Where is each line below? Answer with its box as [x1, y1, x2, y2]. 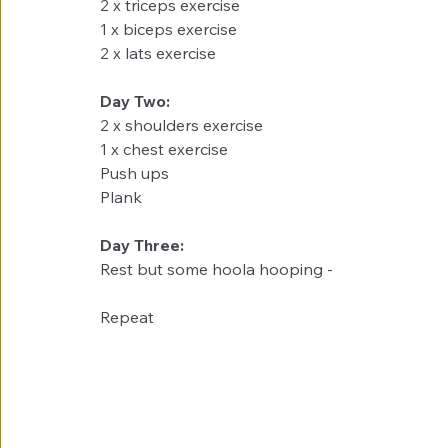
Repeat [100, 306, 154, 327]
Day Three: [100, 234, 184, 255]
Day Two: [100, 90, 170, 111]
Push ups [100, 162, 169, 183]
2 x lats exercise [100, 42, 216, 63]
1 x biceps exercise [100, 18, 237, 39]
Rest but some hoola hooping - [100, 258, 337, 279]
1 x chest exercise [100, 138, 228, 159]
